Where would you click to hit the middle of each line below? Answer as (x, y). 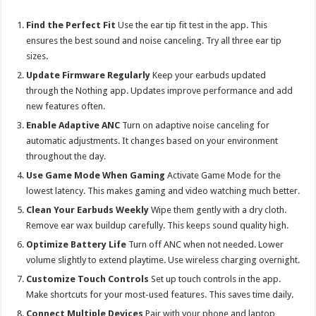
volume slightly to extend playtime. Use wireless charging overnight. (163, 260)
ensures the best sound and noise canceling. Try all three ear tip (154, 40)
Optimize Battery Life (77, 244)
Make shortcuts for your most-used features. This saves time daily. (160, 294)
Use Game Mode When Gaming (96, 175)
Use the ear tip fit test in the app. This (192, 25)
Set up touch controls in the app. (215, 279)
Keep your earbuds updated (208, 75)
